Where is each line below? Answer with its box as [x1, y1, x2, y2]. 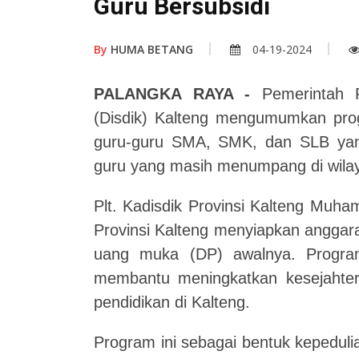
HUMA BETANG [107, 42, 193, 58]
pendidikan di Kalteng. [94, 293, 250, 312]
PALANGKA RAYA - [94, 85, 250, 103]
